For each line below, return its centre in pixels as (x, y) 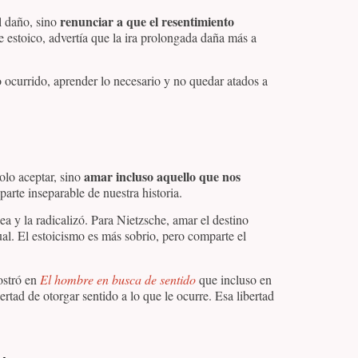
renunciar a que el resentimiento (147, 21)
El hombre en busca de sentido (118, 279)
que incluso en (234, 279)
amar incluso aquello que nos (162, 177)
